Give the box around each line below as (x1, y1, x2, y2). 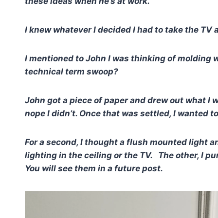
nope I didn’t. (25, 109, 77, 119)
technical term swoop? (25, 67, 118, 77)
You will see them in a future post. (25, 163, 163, 174)
